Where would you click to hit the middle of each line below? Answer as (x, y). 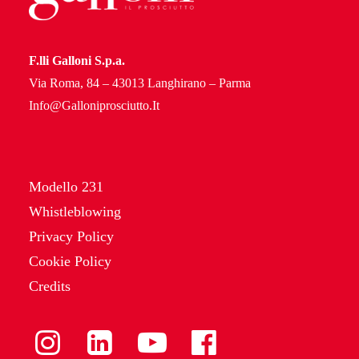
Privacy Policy (71, 236)
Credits (50, 286)
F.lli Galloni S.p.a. (77, 61)
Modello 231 (66, 187)
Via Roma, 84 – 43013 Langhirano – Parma (140, 83)
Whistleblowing (75, 212)
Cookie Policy (70, 261)
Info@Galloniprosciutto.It (94, 105)
